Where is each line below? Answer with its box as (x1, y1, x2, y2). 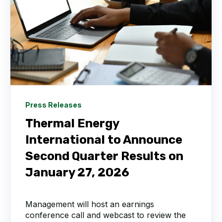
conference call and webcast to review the (25, 210, 186, 220)
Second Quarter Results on (25, 149, 183, 163)
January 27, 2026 (25, 165, 129, 179)
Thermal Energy (25, 116, 119, 130)
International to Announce (25, 132, 182, 147)
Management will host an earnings (25, 199, 154, 209)
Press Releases (25, 100, 82, 109)
